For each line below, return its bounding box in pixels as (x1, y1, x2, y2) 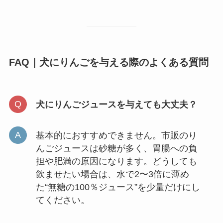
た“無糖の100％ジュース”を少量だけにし (35, 182, 200, 192)
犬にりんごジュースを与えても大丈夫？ (35, 99, 197, 110)
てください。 (35, 195, 90, 205)
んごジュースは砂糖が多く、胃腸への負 (35, 143, 197, 153)
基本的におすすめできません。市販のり (35, 130, 197, 140)
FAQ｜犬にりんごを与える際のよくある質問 (8, 57, 209, 68)
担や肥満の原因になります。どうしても (35, 156, 197, 166)
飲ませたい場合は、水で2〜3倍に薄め (35, 169, 189, 179)
